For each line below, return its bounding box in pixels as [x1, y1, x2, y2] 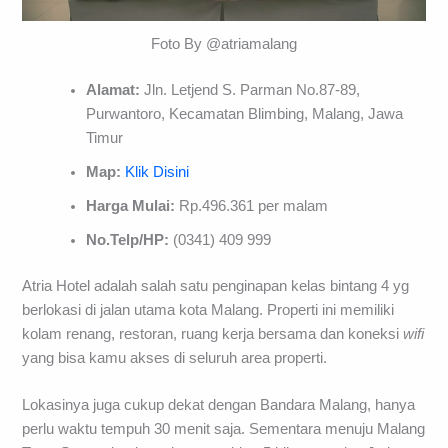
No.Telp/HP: [86, 232, 174, 249]
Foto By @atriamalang [151, 36, 297, 53]
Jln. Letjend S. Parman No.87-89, [140, 82, 361, 99]
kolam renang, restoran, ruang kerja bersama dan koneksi [22, 326, 404, 343]
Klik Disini [125, 164, 190, 181]
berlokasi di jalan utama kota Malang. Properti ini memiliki [22, 302, 395, 319]
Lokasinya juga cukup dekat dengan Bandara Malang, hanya [22, 397, 416, 414]
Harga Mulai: [86, 198, 176, 215]
